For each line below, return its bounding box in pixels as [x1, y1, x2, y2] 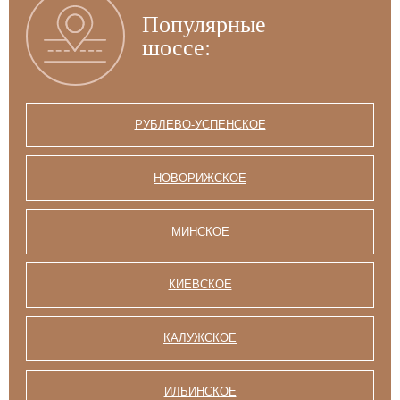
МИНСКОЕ [171, 224, 229, 238]
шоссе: [141, 33, 211, 61]
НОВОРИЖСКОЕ [154, 171, 246, 185]
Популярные [141, 10, 266, 37]
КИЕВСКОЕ [168, 278, 232, 292]
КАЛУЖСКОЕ [163, 331, 237, 346]
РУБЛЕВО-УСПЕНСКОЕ [134, 117, 266, 131]
